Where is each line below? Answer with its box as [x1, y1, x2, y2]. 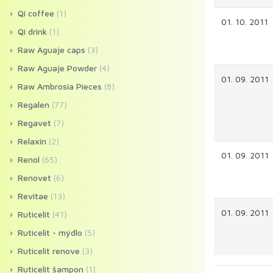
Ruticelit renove [18, 246, 80, 256]
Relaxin [18, 136, 46, 146]
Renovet [18, 172, 51, 183]
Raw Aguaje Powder [18, 63, 97, 73]
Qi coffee [18, 8, 54, 18]
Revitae [18, 191, 48, 201]
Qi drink [18, 26, 47, 37]
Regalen [18, 99, 49, 110]
